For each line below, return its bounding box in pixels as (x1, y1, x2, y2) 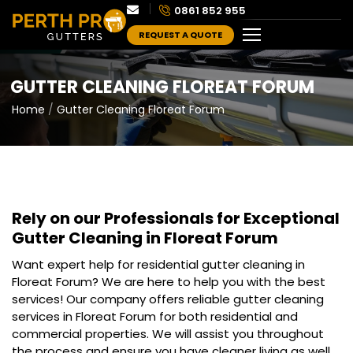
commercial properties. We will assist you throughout (12, 325, 324, 342)
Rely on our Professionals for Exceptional (12, 207, 340, 229)
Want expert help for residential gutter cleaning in (12, 256, 305, 273)
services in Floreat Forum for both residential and (12, 308, 298, 325)
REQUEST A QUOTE (138, 28, 222, 41)
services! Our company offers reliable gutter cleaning (12, 291, 324, 307)
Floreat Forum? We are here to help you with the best (12, 273, 325, 290)
